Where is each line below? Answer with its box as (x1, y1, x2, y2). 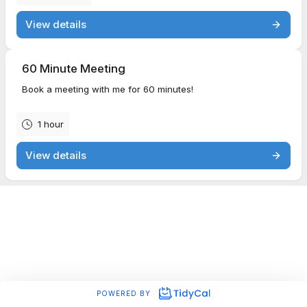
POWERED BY (97, 288, 154, 297)
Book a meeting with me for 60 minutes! (22, 84, 193, 95)
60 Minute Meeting (22, 62, 125, 75)
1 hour (38, 119, 64, 130)
